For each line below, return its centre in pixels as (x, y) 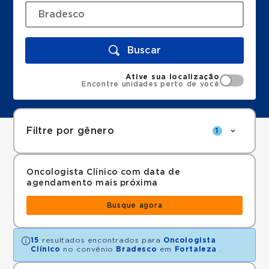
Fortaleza (196, 249)
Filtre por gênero (70, 131)
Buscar (144, 50)
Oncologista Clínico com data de (104, 172)
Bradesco (137, 249)
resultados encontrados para (101, 240)
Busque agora (134, 205)
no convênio (88, 249)
